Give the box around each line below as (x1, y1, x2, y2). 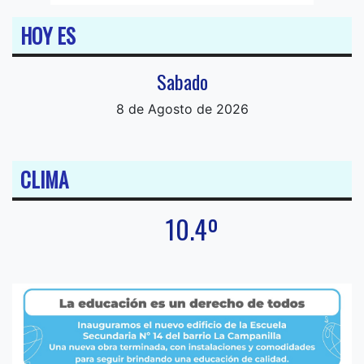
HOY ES (20, 20, 76, 51)
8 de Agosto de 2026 (115, 101, 249, 118)
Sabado (156, 67, 208, 97)
